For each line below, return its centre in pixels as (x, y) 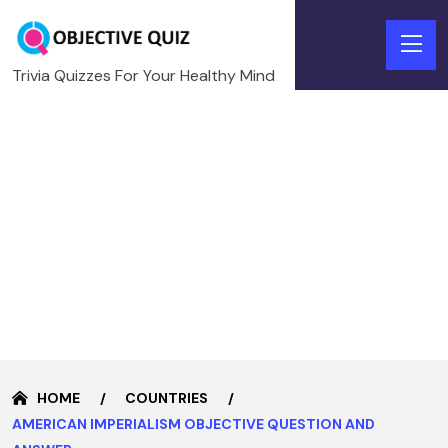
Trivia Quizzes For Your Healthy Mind (143, 75)
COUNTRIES (166, 397)
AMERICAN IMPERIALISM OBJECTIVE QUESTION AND (193, 423)
